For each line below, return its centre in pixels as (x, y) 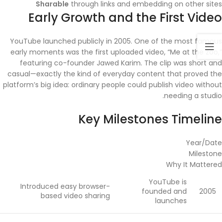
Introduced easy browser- (65, 187)
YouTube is (168, 182)
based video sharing (75, 196)
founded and (164, 192)
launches (171, 201)
